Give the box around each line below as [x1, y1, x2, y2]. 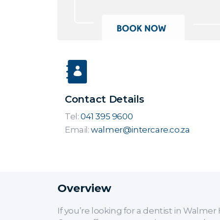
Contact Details [65, 93, 144, 105]
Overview [57, 181, 111, 195]
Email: [65, 124, 89, 135]
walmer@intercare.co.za [91, 124, 190, 135]
